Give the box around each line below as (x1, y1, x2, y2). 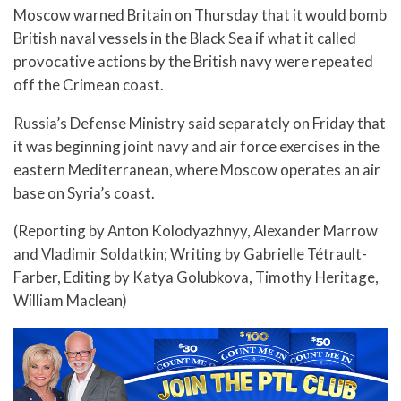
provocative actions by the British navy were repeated (13, 51, 373, 71)
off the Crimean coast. (13, 74, 164, 94)
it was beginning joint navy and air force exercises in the (13, 136, 380, 156)
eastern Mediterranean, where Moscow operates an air (13, 159, 380, 179)
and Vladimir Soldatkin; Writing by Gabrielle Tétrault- (13, 244, 367, 264)
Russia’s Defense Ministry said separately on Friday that (13, 113, 386, 132)
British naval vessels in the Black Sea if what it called (13, 28, 356, 47)
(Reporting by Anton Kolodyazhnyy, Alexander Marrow (13, 221, 378, 241)
